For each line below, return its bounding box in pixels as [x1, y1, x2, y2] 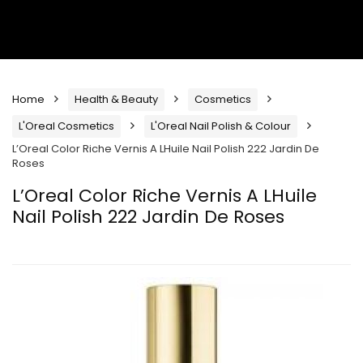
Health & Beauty [75, 92, 158, 107]
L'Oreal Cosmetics [19, 118, 114, 134]
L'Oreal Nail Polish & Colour [151, 118, 291, 134]
